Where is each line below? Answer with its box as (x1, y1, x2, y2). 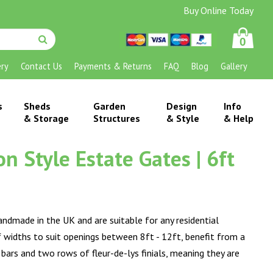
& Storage (23, 112, 69, 124)
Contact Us (20, 60, 62, 72)
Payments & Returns (74, 60, 152, 72)
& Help (223, 112, 253, 124)
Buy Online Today (183, 4, 253, 16)
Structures (93, 112, 140, 124)
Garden (93, 100, 126, 112)
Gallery (220, 60, 247, 72)
